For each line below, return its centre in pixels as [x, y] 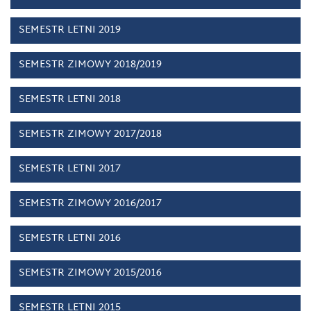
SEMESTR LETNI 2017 [70, 169]
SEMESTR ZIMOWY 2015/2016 [90, 273]
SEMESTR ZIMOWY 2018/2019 [90, 65]
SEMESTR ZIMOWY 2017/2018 [90, 134]
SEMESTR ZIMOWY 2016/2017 [90, 204]
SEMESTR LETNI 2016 [70, 238]
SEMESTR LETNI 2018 [70, 100]
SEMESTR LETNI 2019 [70, 30]
